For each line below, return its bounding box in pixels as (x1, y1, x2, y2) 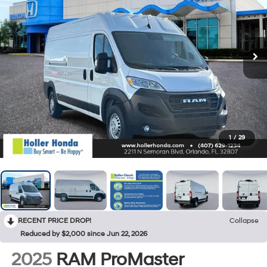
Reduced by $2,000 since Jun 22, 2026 (20, 229, 147, 238)
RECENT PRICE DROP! (18, 216, 91, 225)
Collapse (229, 216, 259, 225)
